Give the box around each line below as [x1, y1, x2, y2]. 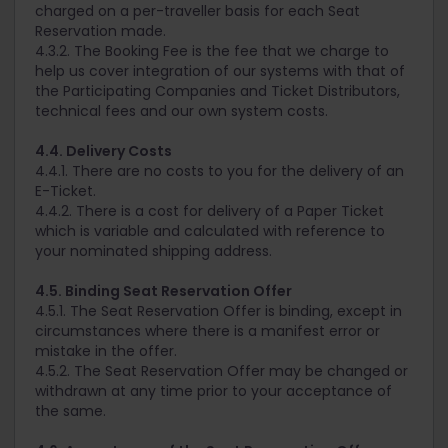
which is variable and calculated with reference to [35, 221, 385, 242]
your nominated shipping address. [35, 241, 272, 262]
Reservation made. [35, 21, 166, 42]
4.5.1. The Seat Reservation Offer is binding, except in [35, 301, 402, 322]
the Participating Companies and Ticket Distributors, [35, 81, 400, 102]
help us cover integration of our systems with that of [35, 61, 405, 82]
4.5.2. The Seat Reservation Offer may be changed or [35, 361, 408, 382]
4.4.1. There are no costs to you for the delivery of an [35, 161, 404, 182]
